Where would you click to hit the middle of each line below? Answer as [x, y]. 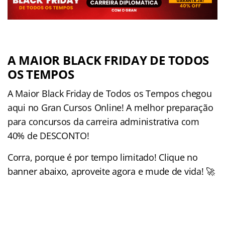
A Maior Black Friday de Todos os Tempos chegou [110, 94]
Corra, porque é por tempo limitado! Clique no [103, 157]
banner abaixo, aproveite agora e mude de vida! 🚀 [111, 172]
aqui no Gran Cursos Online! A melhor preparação [110, 108]
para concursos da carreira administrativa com [103, 122]
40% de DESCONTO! [50, 136]
